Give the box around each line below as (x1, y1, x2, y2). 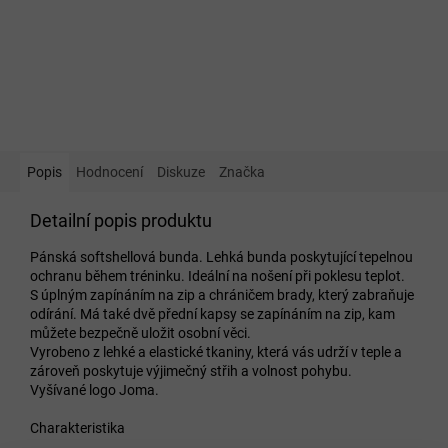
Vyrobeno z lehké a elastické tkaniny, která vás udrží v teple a (30, 344, 402, 361)
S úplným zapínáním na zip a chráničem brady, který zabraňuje (30, 287, 414, 304)
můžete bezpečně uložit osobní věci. (30, 325, 251, 342)
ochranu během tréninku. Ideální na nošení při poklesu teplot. (30, 268, 405, 285)
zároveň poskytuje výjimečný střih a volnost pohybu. (30, 363, 352, 380)
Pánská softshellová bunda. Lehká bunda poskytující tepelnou (30, 249, 413, 266)
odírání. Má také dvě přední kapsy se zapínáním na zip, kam (30, 306, 395, 323)
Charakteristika (30, 420, 125, 437)
